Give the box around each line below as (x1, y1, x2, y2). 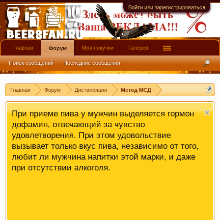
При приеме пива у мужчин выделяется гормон (12, 109, 194, 118)
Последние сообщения (63, 60, 120, 66)
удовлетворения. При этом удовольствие (12, 130, 171, 140)
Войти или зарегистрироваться (128, 4, 205, 10)
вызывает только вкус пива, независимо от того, (12, 141, 199, 151)
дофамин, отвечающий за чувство (12, 119, 145, 129)
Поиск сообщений (9, 60, 54, 66)
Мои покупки (82, 45, 113, 51)
